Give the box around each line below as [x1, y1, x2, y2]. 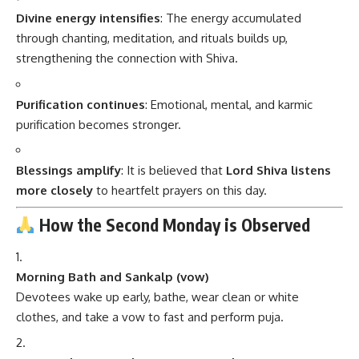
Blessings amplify [16, 163, 121, 179]
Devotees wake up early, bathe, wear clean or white [16, 288, 299, 305]
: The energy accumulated [160, 10, 301, 26]
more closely [16, 183, 93, 199]
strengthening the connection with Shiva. [16, 50, 238, 67]
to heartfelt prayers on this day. [93, 183, 267, 199]
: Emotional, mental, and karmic [145, 96, 313, 112]
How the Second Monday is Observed [34, 214, 310, 236]
